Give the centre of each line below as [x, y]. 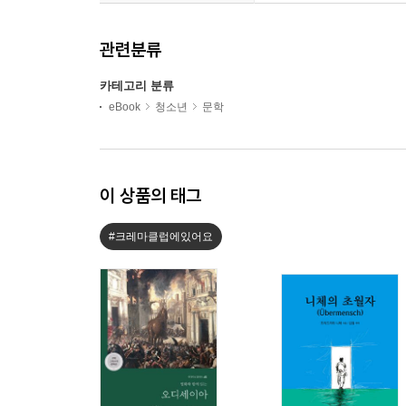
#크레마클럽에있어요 [161, 236]
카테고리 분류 [137, 85]
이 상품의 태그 [150, 195]
